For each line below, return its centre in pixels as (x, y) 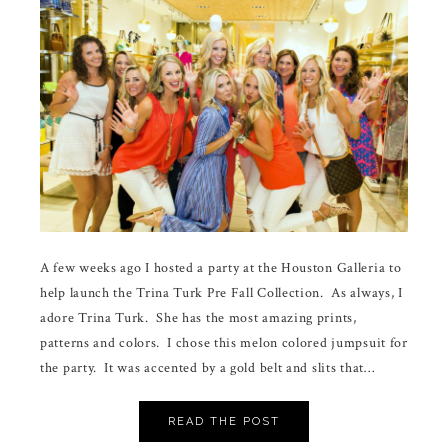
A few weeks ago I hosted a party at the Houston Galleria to (221, 268)
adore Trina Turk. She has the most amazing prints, (198, 318)
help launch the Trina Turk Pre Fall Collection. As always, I (221, 293)
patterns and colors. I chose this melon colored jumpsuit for (224, 343)
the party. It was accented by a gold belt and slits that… (207, 368)
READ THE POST (224, 422)
